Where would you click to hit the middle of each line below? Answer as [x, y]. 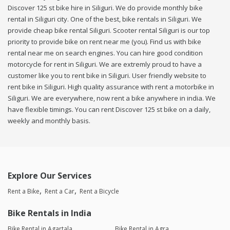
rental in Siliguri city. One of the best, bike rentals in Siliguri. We [105, 19]
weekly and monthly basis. [49, 121]
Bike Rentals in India [50, 213]
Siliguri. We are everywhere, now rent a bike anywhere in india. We [112, 98]
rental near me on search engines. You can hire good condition [105, 53]
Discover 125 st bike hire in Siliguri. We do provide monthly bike [105, 8]
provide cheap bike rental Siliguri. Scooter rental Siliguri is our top [109, 31]
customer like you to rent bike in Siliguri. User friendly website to [107, 76]
